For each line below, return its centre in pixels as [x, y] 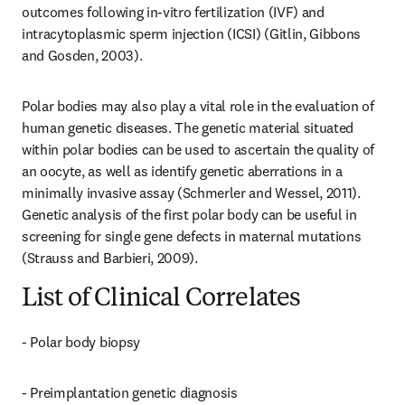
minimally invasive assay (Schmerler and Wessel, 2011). [191, 193]
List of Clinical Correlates [161, 299]
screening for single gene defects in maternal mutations [192, 236]
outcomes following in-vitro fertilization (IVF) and [173, 12]
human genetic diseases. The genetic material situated [188, 127]
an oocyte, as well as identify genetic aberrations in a [182, 171]
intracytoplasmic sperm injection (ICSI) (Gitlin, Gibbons [192, 33]
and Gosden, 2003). [82, 55]
